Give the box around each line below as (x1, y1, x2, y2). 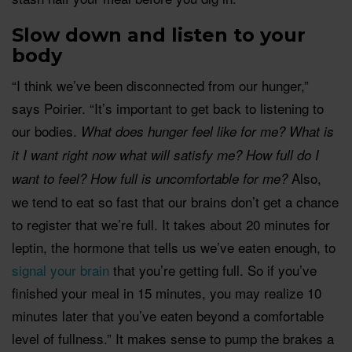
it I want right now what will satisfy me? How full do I (12, 145, 319, 164)
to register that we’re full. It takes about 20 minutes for (12, 214, 330, 234)
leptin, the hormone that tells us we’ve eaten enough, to (12, 236, 335, 257)
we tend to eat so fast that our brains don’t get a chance (12, 191, 339, 211)
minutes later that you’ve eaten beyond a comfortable (12, 305, 324, 325)
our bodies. (12, 120, 81, 141)
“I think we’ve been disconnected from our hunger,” (12, 75, 309, 95)
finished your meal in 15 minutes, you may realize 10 (12, 282, 321, 302)
